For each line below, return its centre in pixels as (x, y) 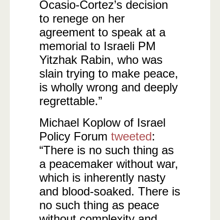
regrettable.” (71, 101)
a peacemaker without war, (109, 164)
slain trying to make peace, (109, 73)
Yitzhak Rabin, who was (101, 60)
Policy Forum (75, 136)
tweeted (131, 136)
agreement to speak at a (102, 32)
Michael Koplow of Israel (102, 123)
